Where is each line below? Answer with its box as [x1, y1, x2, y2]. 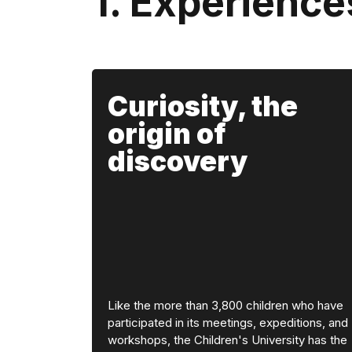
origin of [108, 117, 225, 150]
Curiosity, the [108, 90, 298, 123]
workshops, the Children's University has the [108, 332, 347, 347]
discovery [108, 145, 247, 178]
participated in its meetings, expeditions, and [108, 314, 348, 330]
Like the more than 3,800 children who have [108, 297, 343, 313]
